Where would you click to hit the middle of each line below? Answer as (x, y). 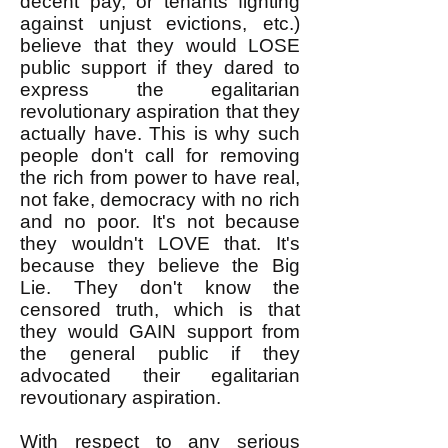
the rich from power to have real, (160, 177)
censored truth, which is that (160, 309)
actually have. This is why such (160, 133)
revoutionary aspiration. (120, 397)
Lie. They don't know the (160, 287)
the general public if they (160, 353)
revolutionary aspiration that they (160, 111)
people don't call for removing (160, 155)
